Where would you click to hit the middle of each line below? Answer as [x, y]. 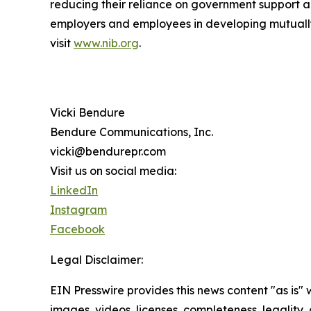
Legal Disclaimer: [96, 260]
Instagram [78, 210]
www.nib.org [106, 43]
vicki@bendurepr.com [108, 152]
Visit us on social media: [113, 171]
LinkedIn [74, 191]
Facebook [77, 229]
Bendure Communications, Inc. [132, 132]
